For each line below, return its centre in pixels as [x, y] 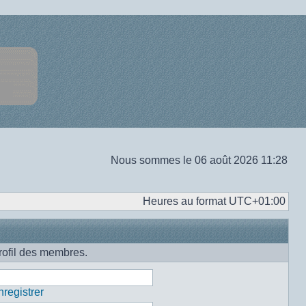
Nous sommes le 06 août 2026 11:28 [199, 160]
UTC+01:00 [257, 201]
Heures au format [186, 201]
